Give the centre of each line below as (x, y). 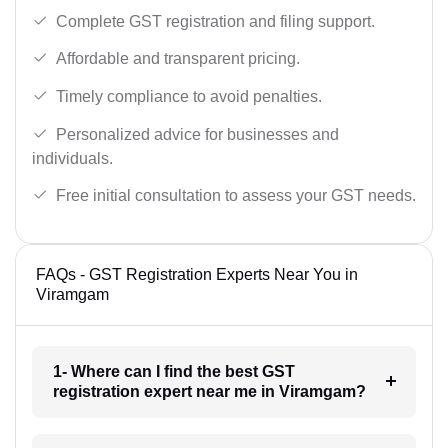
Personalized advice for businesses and (197, 134)
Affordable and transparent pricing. (178, 59)
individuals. (72, 158)
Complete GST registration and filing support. (215, 21)
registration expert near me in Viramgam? (209, 391)
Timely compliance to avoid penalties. (189, 96)
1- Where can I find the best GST (173, 371)
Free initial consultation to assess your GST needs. (236, 196)
